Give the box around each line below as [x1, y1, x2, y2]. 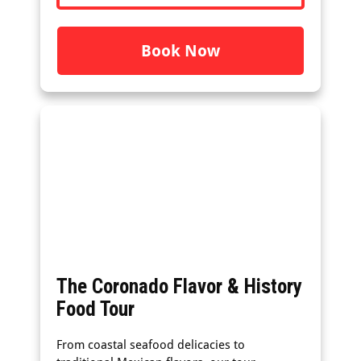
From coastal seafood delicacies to [56, 338, 245, 352]
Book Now [141, 41, 220, 60]
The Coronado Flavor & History [56, 275, 302, 298]
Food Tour [56, 297, 135, 321]
